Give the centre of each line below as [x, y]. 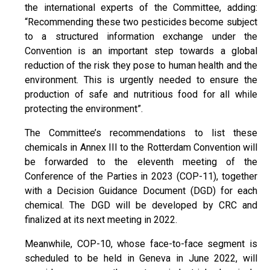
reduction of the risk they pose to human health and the [141, 65]
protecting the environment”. [84, 108]
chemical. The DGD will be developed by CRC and [141, 205]
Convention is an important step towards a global [141, 51]
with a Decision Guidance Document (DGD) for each [141, 190]
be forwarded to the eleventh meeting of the [141, 162]
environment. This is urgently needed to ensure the [141, 80]
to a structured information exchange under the [141, 36]
